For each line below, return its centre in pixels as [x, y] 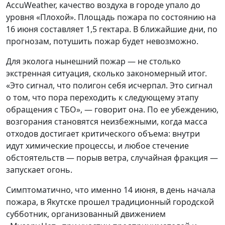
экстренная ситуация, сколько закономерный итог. [106, 73]
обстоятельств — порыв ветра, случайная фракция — [112, 157]
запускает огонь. [39, 170]
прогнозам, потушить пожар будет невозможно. [102, 41]
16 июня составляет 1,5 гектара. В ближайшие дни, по [112, 29]
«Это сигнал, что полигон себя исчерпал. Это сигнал [109, 85]
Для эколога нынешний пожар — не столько [93, 61]
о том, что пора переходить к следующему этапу [102, 97]
